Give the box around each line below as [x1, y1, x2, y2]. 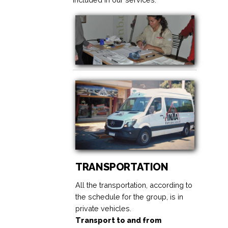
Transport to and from [75, 216, 162, 225]
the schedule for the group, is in [75, 192, 184, 202]
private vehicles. [75, 204, 132, 213]
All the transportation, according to [75, 181, 193, 190]
